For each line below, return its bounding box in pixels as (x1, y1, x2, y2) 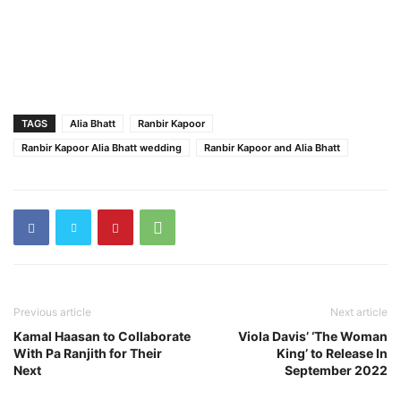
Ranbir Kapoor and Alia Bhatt (204, 141, 340, 155)
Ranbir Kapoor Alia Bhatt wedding (21, 141, 182, 155)
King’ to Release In (277, 346, 388, 362)
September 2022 (285, 363, 388, 379)
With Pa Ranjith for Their (13, 346, 162, 362)
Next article (330, 305, 388, 320)
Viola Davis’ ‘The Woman (238, 328, 388, 345)
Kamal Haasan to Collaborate (13, 328, 191, 345)
